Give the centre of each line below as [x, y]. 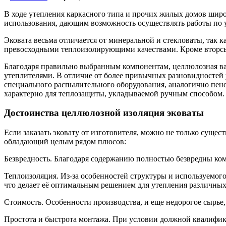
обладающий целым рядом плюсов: [65, 142]
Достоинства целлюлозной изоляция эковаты [104, 113]
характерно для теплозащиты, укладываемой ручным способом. [114, 93]
